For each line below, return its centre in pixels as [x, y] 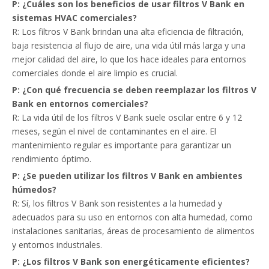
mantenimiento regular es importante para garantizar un [122, 145]
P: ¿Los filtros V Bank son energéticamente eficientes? [131, 261]
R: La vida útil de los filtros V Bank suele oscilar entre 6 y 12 [127, 117]
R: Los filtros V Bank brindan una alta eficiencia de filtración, [128, 32]
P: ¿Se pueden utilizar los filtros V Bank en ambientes [127, 176]
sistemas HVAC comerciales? [74, 18]
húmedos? [34, 189]
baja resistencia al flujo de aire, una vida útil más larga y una [129, 45]
